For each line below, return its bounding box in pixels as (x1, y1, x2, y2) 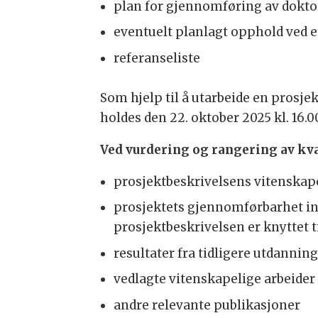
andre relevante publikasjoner (113, 297, 300, 313)
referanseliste (113, 50, 200, 66)
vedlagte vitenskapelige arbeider (113, 271, 315, 287)
